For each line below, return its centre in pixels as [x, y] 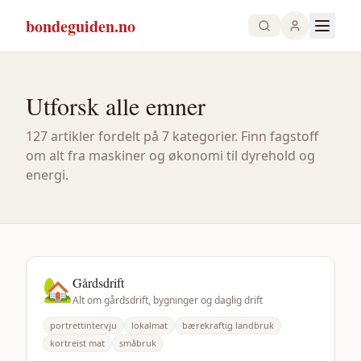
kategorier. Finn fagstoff [244, 136]
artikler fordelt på [105, 136]
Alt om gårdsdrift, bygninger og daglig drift [168, 300]
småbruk [138, 343]
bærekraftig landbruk [228, 325]
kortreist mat [77, 343]
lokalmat [149, 325]
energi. [47, 175]
